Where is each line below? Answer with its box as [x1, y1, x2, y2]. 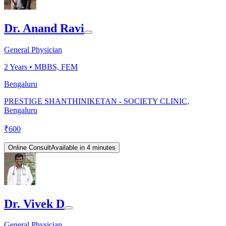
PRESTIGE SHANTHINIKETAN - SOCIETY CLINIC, [4, 96, 189, 105]
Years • [8, 62, 34, 71]
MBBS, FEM [34, 62, 78, 71]
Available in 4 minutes [51, 143, 116, 151]
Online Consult [8, 143, 51, 151]
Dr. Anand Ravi [4, 21, 84, 35]
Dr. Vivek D [4, 197, 65, 210]
